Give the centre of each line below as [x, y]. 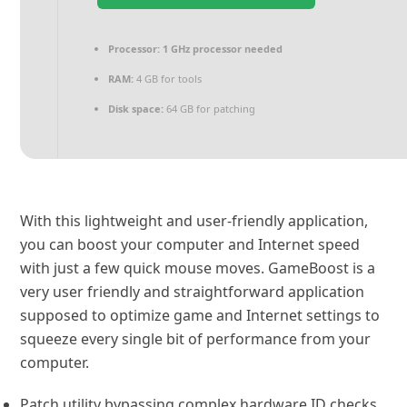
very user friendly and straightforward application [193, 292]
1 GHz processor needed [222, 49]
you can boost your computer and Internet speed [190, 244]
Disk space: [136, 109]
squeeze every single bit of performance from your [196, 339]
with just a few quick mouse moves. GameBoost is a [198, 268]
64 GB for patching [210, 109]
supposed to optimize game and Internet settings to [200, 315]
